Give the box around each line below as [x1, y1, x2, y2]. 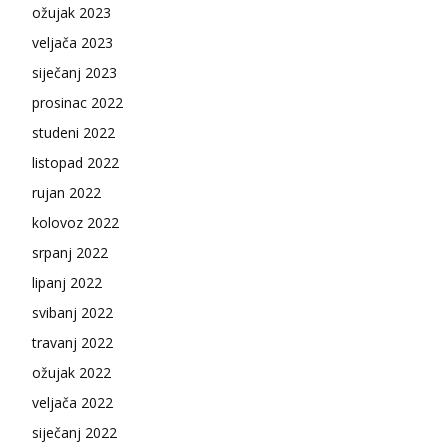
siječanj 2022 [32, 423, 117, 443]
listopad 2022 [32, 153, 119, 173]
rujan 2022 [32, 183, 101, 203]
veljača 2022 [32, 393, 113, 413]
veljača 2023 [32, 33, 113, 53]
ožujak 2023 [32, 3, 111, 23]
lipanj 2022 [32, 273, 102, 293]
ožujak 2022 [32, 363, 111, 383]
